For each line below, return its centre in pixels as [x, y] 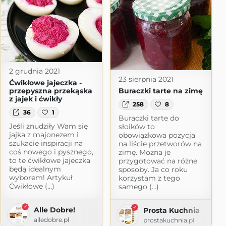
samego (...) [138, 187]
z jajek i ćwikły [35, 99]
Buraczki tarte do [149, 118]
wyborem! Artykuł [41, 178]
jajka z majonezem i [44, 135]
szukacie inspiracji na [46, 144]
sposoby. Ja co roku [153, 170]
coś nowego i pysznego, [51, 152]
